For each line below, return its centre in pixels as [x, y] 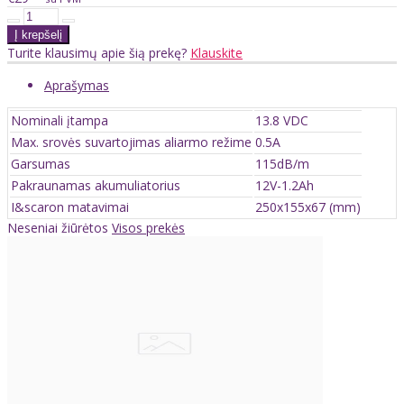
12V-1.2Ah [285, 185]
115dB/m [282, 163]
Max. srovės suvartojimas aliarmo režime [131, 142]
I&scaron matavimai [70, 207]
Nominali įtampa [60, 120]
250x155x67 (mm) [308, 207]
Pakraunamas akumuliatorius [96, 185]
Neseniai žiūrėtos [60, 227]
